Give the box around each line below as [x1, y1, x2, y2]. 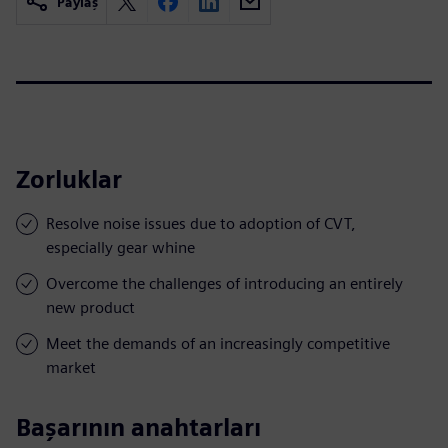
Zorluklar [16, 164, 122, 194]
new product [46, 297, 135, 317]
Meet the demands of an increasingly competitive [46, 333, 390, 353]
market [46, 357, 96, 377]
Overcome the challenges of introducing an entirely [46, 273, 403, 293]
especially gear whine [46, 237, 195, 257]
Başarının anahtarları [16, 412, 261, 442]
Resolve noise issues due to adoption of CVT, [46, 213, 356, 233]
